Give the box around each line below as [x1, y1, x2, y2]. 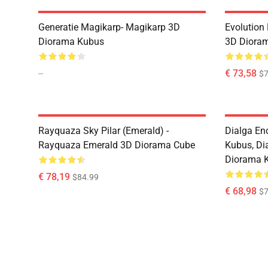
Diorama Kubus [38, 36, 104, 47]
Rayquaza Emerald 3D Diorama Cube [38, 139, 195, 151]
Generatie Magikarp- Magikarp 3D [38, 22, 180, 33]
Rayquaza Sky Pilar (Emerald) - [38, 125, 169, 136]
